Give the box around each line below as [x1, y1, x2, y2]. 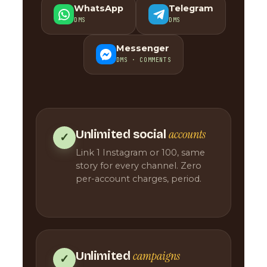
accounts [169, 126, 206, 142]
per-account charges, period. [76, 173, 201, 184]
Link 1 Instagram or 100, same [76, 147, 205, 158]
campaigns [133, 247, 180, 263]
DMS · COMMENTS [116, 55, 172, 64]
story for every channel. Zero [76, 160, 201, 171]
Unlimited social [76, 126, 169, 141]
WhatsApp [74, 2, 123, 14]
